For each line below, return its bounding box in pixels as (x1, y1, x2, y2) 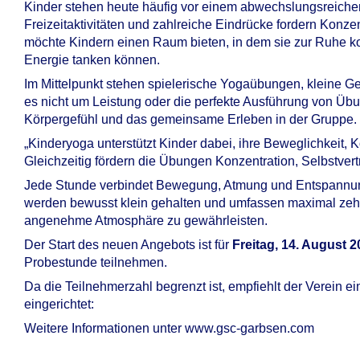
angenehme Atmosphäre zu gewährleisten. (24, 214, 268, 227)
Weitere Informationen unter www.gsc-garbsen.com (24, 321, 314, 335)
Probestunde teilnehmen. (24, 256, 167, 269)
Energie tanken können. (24, 53, 160, 67)
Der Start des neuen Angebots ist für (24, 238, 232, 252)
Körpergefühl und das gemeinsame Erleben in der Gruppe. (24, 112, 357, 126)
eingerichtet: (24, 297, 94, 311)
